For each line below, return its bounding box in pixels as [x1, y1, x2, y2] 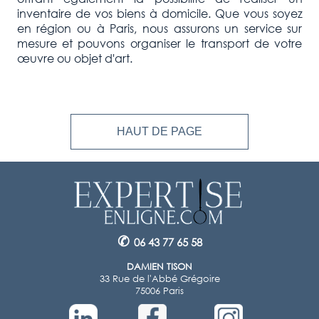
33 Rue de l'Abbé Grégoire [99, 273, 220, 285]
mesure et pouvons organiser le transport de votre [16, 35, 303, 51]
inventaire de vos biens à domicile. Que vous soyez [16, 5, 303, 21]
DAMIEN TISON [127, 261, 192, 273]
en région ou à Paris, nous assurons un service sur [16, 20, 303, 36]
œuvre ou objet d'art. [16, 50, 132, 66]
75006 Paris [135, 285, 184, 297]
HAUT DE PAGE [152, 125, 202, 137]
